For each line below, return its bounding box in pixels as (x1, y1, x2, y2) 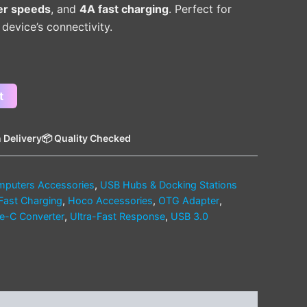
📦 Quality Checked (42, 132, 131, 144)
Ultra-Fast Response (70, 210, 165, 222)
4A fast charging (79, 1, 169, 16)
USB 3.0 (171, 210, 208, 222)
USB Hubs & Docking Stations (100, 178, 237, 191)
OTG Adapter (158, 194, 219, 206)
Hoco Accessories (68, 194, 153, 206)
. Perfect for (169, 1, 232, 16)
